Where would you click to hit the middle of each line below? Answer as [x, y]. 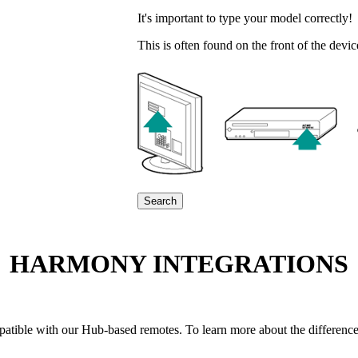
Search [160, 201]
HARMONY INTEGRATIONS [179, 263]
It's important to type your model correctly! [245, 18]
